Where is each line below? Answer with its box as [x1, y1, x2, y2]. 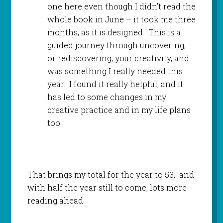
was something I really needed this [47, 66, 183, 77]
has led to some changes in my [47, 92, 166, 103]
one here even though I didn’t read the [47, 1, 196, 12]
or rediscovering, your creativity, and [47, 53, 189, 64]
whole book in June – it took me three [47, 14, 196, 25]
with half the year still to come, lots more [27, 182, 187, 193]
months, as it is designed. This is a [47, 27, 181, 38]
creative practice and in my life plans [47, 105, 191, 115]
